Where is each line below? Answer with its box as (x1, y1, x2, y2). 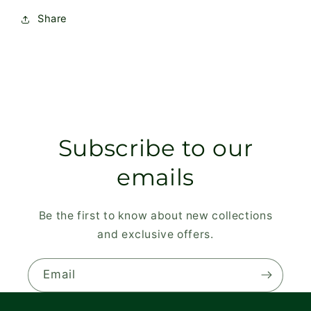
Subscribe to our (58, 133, 253, 162)
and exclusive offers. (97, 227, 214, 241)
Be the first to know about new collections (38, 208, 273, 222)
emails (117, 162, 194, 191)
